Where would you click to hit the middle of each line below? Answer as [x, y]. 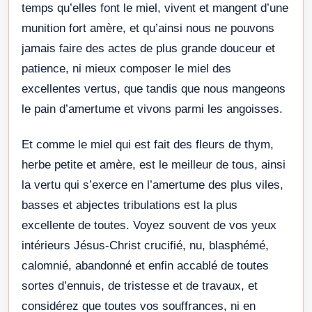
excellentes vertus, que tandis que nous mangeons [154, 88]
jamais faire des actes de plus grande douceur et [148, 48]
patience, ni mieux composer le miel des [126, 68]
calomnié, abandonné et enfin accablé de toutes [145, 265]
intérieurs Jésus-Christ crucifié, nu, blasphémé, [145, 245]
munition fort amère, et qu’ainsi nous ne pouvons [148, 28]
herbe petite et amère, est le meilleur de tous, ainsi [154, 164]
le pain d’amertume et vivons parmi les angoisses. [152, 109]
